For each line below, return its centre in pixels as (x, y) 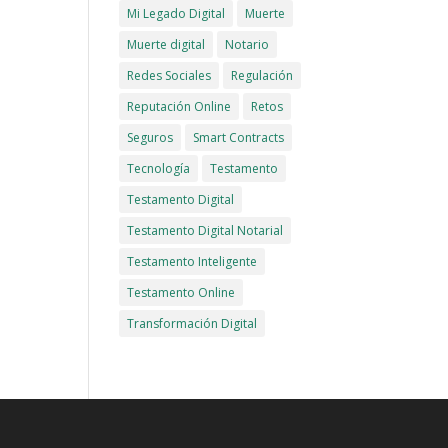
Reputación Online (179, 106)
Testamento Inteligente (192, 261)
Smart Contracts (239, 137)
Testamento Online (181, 292)
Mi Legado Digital (176, 13)
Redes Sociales (169, 75)
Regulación (262, 75)
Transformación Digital (192, 323)
